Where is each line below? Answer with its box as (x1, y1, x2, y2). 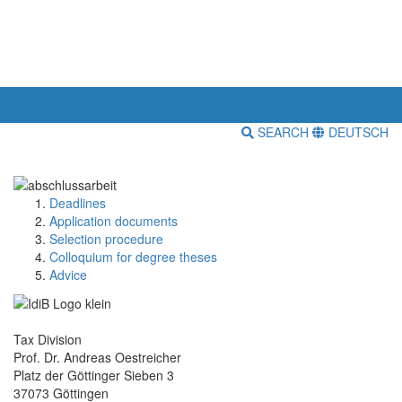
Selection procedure (49, 229, 163, 248)
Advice (49, 265, 87, 284)
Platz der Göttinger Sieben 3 (13, 365, 174, 384)
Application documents (49, 211, 178, 230)
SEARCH (254, 123, 312, 142)
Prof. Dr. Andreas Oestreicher (13, 347, 181, 366)
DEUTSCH (325, 123, 389, 142)
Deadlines (49, 193, 106, 212)
